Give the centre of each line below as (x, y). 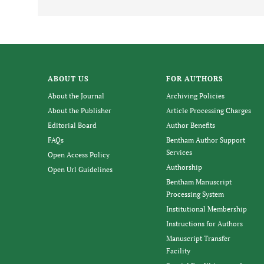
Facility (179, 251)
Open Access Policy (78, 155)
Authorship (184, 167)
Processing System (195, 194)
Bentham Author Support (206, 140)
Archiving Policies (196, 96)
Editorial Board (72, 125)
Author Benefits (191, 125)
